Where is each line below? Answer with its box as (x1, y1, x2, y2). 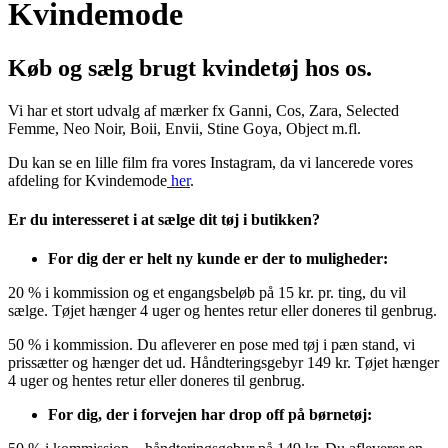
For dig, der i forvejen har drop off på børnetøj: (48, 406, 372, 424)
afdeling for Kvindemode (8, 171, 167, 189)
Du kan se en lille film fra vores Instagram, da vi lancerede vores (8, 153, 413, 171)
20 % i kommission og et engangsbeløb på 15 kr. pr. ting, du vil (8, 284, 406, 302)
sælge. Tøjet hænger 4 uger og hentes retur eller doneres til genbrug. (8, 302, 437, 320)
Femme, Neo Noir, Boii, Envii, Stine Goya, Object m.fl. (8, 119, 361, 137)
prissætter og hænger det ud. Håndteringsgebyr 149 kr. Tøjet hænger (8, 354, 439, 372)
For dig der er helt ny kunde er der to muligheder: (48, 250, 388, 268)
